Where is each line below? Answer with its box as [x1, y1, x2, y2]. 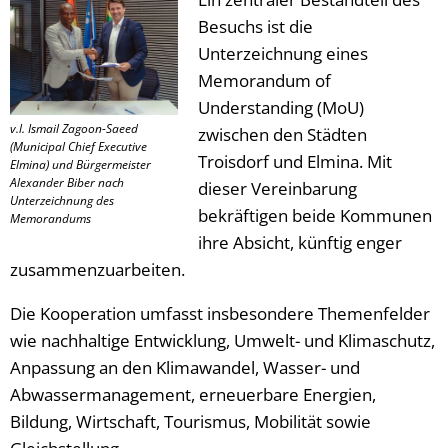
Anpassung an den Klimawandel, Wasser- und [10, 355, 360, 379]
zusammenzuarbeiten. [10, 257, 185, 281]
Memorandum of [198, 68, 331, 92]
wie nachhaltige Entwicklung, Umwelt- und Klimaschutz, [10, 328, 435, 352]
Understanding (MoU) [198, 95, 364, 119]
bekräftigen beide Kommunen [198, 203, 432, 227]
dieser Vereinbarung [198, 176, 357, 200]
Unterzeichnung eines [198, 41, 368, 65]
